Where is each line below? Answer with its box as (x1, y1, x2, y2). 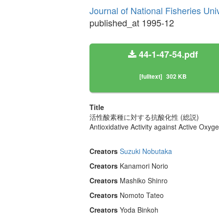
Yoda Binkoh (120, 205, 158, 215)
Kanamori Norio (120, 161, 168, 171)
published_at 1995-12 (89, 16, 174, 29)
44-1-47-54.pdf (136, 48, 198, 61)
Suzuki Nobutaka (120, 146, 172, 156)
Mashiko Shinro (120, 175, 168, 186)
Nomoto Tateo (120, 190, 164, 200)
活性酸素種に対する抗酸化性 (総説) (89, 112, 199, 122)
